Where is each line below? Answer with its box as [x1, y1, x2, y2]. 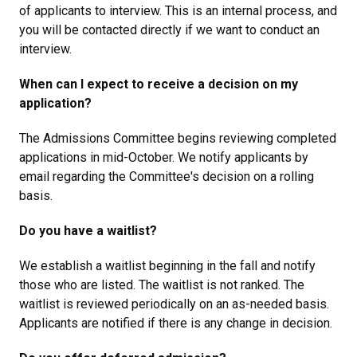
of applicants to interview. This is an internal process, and [19, 2, 337, 18]
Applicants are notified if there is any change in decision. [19, 315, 332, 331]
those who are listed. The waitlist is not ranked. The [19, 277, 304, 292]
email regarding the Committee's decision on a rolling [19, 168, 314, 184]
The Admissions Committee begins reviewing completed [19, 130, 336, 146]
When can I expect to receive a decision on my [19, 76, 298, 92]
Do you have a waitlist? [19, 222, 157, 238]
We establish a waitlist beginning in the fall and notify [19, 257, 316, 273]
